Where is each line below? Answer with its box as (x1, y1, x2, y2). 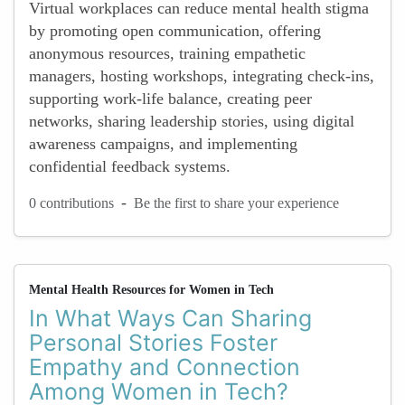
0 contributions (29, 194, 114, 211)
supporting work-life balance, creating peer (29, 89, 312, 108)
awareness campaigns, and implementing (29, 135, 297, 153)
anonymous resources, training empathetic (29, 44, 306, 62)
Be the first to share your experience (134, 194, 339, 211)
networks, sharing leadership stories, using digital (29, 112, 354, 130)
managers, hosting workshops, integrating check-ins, (29, 67, 374, 85)
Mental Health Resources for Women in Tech (29, 283, 274, 297)
